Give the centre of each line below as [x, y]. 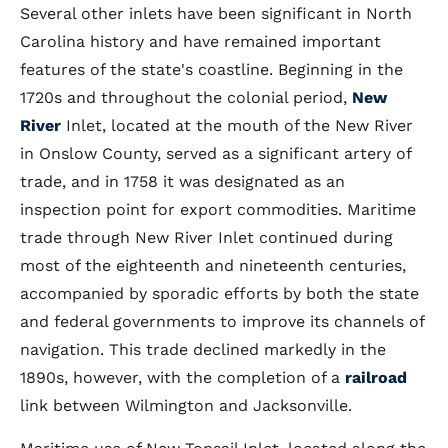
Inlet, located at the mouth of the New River [237, 125]
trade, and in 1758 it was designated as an [182, 181]
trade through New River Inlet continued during [206, 237]
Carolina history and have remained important [200, 41]
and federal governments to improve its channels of [222, 321]
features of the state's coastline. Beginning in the [211, 69]
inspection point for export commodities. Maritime [218, 209]
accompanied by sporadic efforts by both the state [219, 293]
